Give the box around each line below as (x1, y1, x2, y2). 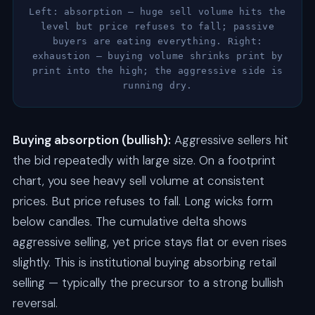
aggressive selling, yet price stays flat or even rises (12, 233, 287, 250)
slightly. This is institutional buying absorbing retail (12, 254, 276, 270)
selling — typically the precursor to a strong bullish (12, 274, 283, 290)
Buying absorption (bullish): (12, 131, 171, 148)
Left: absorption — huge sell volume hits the (29, 6, 286, 17)
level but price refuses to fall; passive (41, 20, 274, 32)
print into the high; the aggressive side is (32, 65, 283, 76)
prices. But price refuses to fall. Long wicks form (12, 193, 273, 209)
